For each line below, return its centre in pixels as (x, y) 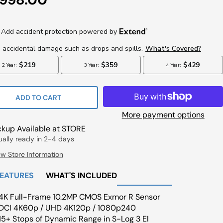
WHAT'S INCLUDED (81, 175)
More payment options (163, 115)
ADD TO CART (39, 98)
